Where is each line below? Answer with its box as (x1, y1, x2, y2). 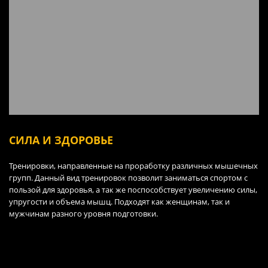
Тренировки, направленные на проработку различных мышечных (9, 160, 258, 171)
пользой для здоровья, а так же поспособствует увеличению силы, (9, 184, 257, 195)
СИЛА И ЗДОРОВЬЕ (9, 132, 113, 147)
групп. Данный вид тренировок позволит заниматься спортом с (9, 172, 248, 183)
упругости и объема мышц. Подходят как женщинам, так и (9, 196, 230, 207)
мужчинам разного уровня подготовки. (9, 208, 158, 219)
